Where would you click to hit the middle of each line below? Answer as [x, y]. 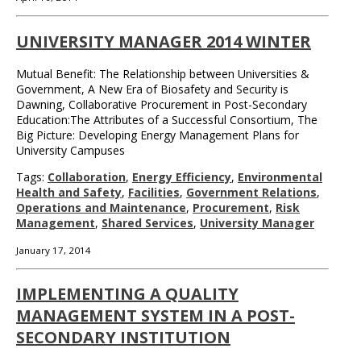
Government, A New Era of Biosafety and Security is [152, 89]
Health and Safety [69, 192]
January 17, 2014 [54, 250]
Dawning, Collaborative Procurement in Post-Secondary [162, 104]
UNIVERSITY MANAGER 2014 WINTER [164, 41]
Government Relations [251, 192]
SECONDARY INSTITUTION [123, 338]
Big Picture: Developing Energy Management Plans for [158, 135]
